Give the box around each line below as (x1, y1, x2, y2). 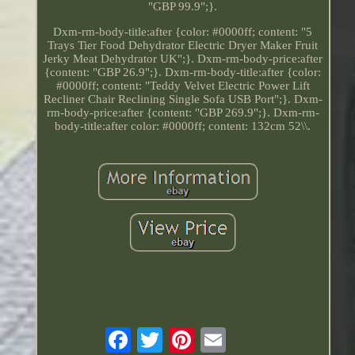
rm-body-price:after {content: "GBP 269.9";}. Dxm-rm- (46, 105, 319, 119)
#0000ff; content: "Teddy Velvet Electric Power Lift (55, 78, 310, 92)
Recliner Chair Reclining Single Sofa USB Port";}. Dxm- (43, 92, 323, 105)
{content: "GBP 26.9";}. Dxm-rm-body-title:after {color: (44, 65, 322, 78)
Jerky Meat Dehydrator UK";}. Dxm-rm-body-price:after (43, 52, 323, 65)
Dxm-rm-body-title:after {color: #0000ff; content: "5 (53, 25, 313, 38)
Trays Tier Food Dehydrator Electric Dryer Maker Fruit (48, 38, 319, 52)
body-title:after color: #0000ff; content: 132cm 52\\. (55, 119, 311, 132)
